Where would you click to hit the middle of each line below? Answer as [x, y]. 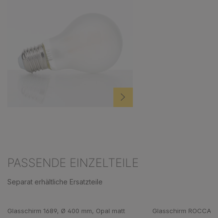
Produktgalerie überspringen [53, 199]
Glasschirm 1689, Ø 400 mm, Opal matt [66, 210]
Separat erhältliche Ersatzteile [55, 182]
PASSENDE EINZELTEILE [73, 162]
